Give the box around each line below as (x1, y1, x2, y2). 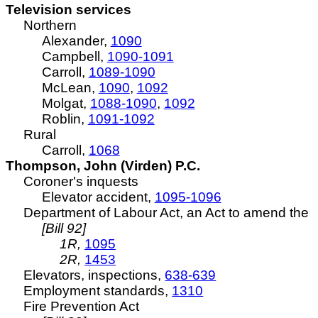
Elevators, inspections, (23, 268, 165, 283)
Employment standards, (23, 283, 172, 298)
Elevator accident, (41, 190, 155, 204)
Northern (23, 18, 77, 33)
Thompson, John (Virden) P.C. (6, 158, 200, 173)
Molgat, (41, 96, 90, 111)
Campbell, (41, 49, 107, 64)
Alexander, (41, 33, 111, 48)
